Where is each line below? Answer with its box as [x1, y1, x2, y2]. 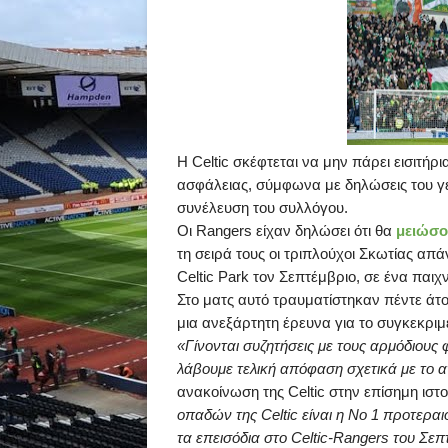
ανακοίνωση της [177, 383, 288, 400]
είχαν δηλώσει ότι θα [252, 222, 396, 239]
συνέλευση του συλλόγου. [177, 199, 348, 216]
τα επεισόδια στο [177, 429, 291, 446]
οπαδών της [177, 406, 261, 423]
